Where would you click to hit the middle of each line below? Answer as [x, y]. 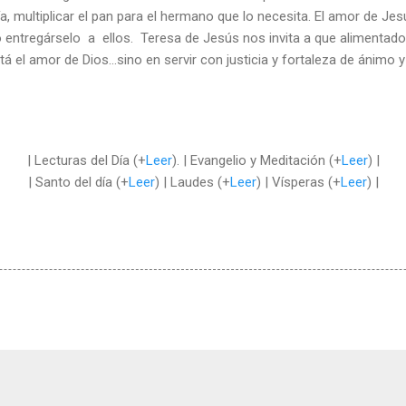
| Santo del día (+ [78, 182]
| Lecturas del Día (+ [86, 160]
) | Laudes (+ [192, 182]
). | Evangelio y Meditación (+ [256, 160]
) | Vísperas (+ [298, 182]
